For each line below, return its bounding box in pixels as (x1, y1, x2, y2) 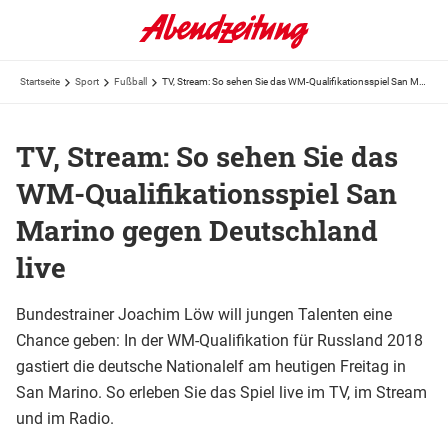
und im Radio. (16, 408, 114, 428)
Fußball (114, 76, 147, 87)
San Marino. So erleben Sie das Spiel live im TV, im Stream (16, 382, 427, 402)
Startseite (20, 76, 60, 87)
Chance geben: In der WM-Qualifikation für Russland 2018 (16, 330, 423, 350)
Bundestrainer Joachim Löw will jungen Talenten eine (16, 304, 392, 324)
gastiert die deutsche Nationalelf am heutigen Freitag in (16, 356, 406, 376)
